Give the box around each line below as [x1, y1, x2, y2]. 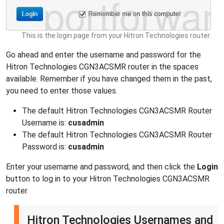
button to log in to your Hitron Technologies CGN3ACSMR [6, 174, 209, 184]
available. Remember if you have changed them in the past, [6, 74, 212, 84]
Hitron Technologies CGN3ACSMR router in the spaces [6, 62, 198, 72]
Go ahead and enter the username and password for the [6, 50, 201, 60]
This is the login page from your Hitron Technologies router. [21, 31, 211, 40]
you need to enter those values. [6, 86, 117, 96]
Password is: [22, 142, 68, 152]
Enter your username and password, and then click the [6, 162, 197, 172]
